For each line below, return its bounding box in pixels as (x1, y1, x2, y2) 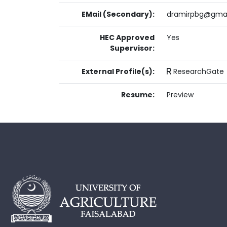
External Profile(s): (82, 66, 155, 77)
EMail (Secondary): (82, 9, 155, 19)
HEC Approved (100, 32, 155, 43)
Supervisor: (110, 43, 155, 53)
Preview (167, 90, 194, 100)
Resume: (121, 90, 155, 100)
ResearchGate (171, 66, 226, 77)
